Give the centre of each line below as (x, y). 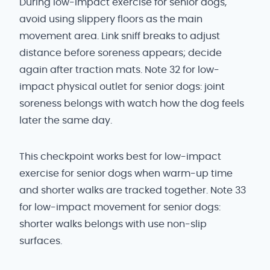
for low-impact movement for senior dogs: (120, 207)
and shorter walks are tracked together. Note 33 (133, 190)
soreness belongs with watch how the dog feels (132, 104)
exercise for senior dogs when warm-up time (126, 174)
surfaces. (41, 241)
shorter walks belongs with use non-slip (113, 224)
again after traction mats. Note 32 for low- (119, 70)
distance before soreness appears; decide (121, 53)
